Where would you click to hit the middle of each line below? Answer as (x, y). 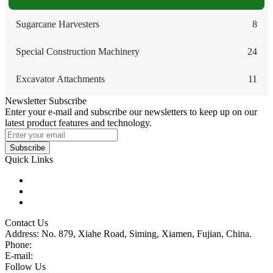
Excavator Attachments (60, 79)
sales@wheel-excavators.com (92, 256)
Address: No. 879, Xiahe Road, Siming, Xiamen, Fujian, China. (128, 234)
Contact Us (27, 223)
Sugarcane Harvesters (58, 24)
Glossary (46, 191)
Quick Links (29, 160)
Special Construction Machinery (78, 52)
